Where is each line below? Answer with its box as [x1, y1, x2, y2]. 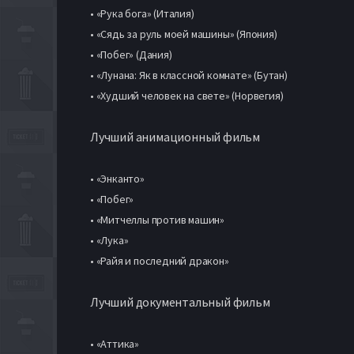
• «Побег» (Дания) [90, 47, 172, 62]
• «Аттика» [90, 336, 139, 351]
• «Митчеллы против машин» [90, 212, 225, 227]
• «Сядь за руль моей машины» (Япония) [90, 26, 277, 41]
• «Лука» [90, 232, 129, 247]
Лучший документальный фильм [90, 293, 270, 310]
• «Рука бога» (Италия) [90, 6, 194, 21]
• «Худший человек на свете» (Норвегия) [90, 88, 284, 103]
